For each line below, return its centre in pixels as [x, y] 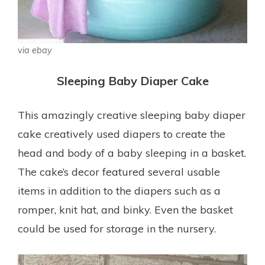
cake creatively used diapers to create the [122, 134]
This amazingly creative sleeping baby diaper [132, 115]
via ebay [35, 50]
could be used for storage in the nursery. [117, 228]
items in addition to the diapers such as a [119, 190]
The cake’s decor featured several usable [119, 172]
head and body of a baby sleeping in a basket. [132, 153]
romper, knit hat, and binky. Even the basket [125, 209]
